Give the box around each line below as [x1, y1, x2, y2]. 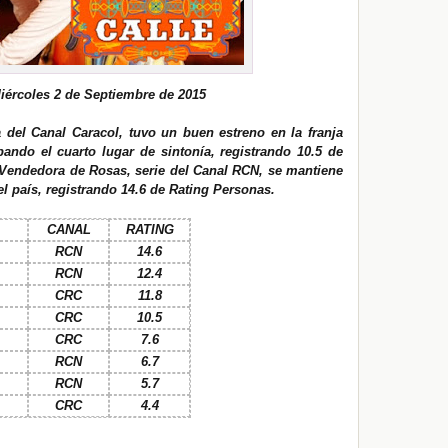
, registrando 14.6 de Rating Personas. [38, 182, 275, 197]
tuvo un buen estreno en [128, 125, 286, 140]
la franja [285, 125, 344, 140]
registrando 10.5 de [214, 144, 344, 159]
